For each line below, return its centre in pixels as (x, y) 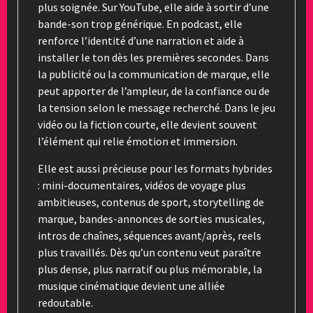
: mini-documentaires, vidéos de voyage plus (142, 185)
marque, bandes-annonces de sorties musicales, (151, 218)
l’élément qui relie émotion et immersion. (138, 141)
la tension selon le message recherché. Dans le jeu (156, 107)
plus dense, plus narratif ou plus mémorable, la (150, 269)
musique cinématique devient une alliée (131, 285)
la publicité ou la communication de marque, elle (154, 74)
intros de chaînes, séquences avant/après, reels (150, 235)
